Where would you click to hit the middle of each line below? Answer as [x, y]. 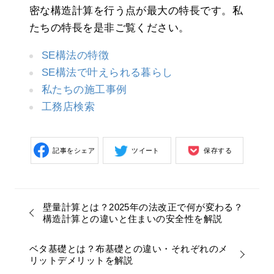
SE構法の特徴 [76, 55]
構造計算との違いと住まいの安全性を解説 [133, 218]
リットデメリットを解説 [81, 260]
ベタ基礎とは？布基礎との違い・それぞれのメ [129, 248]
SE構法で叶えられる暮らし [107, 72]
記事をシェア [74, 150]
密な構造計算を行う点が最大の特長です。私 [136, 10]
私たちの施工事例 [84, 89]
